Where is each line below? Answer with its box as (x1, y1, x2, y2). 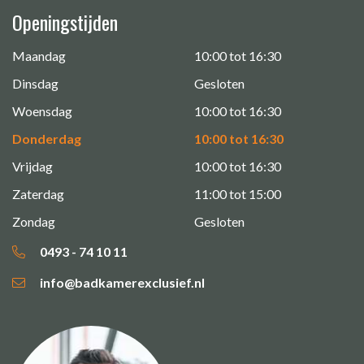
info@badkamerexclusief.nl (37, 274, 205, 290)
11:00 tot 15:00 (194, 185, 281, 201)
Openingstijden (12, 6, 118, 37)
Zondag (12, 213, 55, 229)
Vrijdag (12, 158, 53, 174)
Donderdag (12, 130, 81, 146)
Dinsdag (12, 75, 58, 91)
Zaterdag (12, 185, 64, 201)
